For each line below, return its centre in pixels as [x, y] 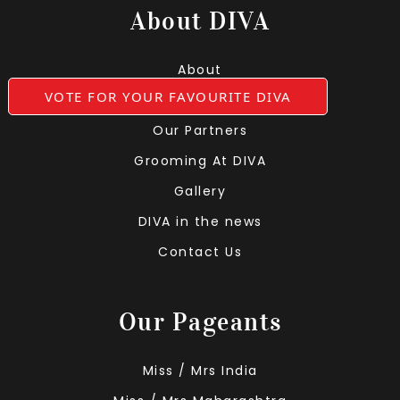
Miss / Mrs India [200, 371]
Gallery [200, 192]
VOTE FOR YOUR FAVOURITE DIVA [168, 96]
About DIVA [200, 22]
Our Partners [200, 131]
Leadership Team [200, 100]
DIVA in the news [200, 222]
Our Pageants [200, 323]
